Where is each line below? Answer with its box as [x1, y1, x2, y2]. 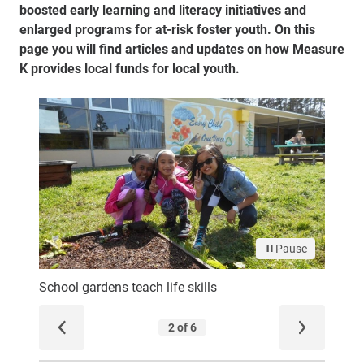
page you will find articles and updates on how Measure [19, 40, 344, 57]
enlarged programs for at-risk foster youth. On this [19, 20, 315, 37]
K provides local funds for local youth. [19, 59, 243, 76]
